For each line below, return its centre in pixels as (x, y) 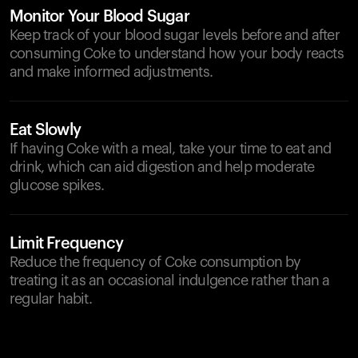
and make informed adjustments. (111, 72)
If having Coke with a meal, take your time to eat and (171, 149)
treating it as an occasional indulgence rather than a (170, 280)
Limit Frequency (66, 244)
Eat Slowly (45, 130)
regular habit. (51, 299)
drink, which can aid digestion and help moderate (162, 167)
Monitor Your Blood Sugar (99, 17)
